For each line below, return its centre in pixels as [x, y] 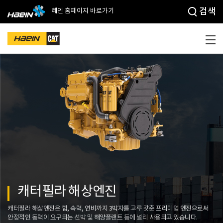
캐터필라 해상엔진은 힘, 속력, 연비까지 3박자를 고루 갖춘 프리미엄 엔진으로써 [108, 209]
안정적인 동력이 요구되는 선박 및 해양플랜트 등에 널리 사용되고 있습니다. [103, 218]
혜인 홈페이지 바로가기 [82, 11]
